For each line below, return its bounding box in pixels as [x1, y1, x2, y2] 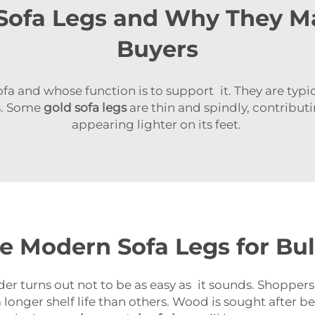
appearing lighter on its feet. [71, 117, 244, 132]
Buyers [117, 35, 198, 63]
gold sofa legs [44, 101, 127, 115]
